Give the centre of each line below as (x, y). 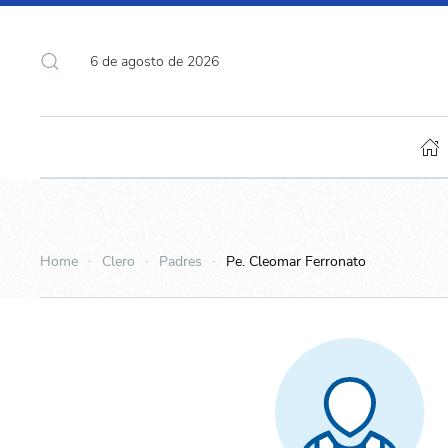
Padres (180, 261)
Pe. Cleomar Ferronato (296, 261)
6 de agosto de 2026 (154, 61)
